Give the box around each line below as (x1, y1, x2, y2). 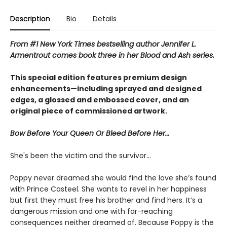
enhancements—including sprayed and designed (10, 84, 202, 94)
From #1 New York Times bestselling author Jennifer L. (10, 39, 196, 49)
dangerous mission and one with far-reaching (10, 206, 173, 216)
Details (93, 14, 117, 24)
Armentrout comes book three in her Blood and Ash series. (10, 50, 214, 60)
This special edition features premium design (10, 72, 187, 83)
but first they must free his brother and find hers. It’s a (10, 195, 202, 205)
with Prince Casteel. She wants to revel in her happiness (10, 184, 207, 194)
